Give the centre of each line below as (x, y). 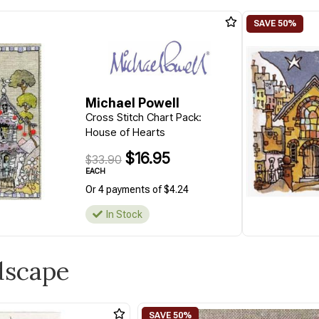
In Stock (124, 214)
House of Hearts (125, 132)
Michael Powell (132, 103)
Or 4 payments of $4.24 (137, 189)
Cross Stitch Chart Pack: (143, 117)
